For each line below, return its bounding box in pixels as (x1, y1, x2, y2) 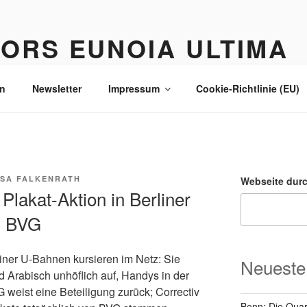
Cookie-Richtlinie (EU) (195, 81, 299, 95)
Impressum (108, 81, 160, 95)
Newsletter (32, 81, 82, 95)
